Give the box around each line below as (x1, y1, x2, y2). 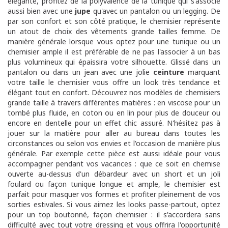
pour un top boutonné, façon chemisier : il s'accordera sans (8, 209, 220, 219)
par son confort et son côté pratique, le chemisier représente (8, 16, 220, 26)
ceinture (153, 67, 185, 77)
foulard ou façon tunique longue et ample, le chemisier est (8, 179, 220, 189)
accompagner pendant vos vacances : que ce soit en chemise (8, 158, 220, 168)
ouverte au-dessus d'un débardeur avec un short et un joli (8, 168, 220, 179)
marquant (188, 67, 221, 77)
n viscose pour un (161, 97, 221, 107)
